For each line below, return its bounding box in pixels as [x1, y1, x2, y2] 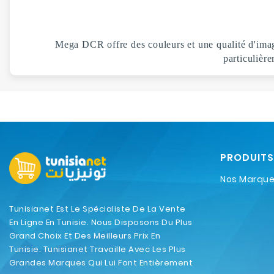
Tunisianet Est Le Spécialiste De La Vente [9, 202, 186, 215]
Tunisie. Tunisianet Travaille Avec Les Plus [9, 243, 186, 255]
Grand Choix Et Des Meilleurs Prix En [9, 229, 160, 242]
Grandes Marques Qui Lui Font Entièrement [9, 256, 193, 268]
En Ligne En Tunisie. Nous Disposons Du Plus [9, 216, 193, 228]
